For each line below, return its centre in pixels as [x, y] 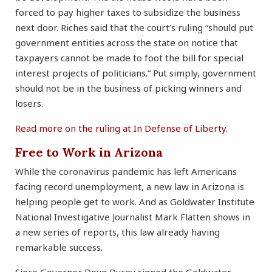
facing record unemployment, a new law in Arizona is [130, 187]
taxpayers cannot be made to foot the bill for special [129, 58]
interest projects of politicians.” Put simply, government [136, 73]
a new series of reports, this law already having [117, 232]
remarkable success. [59, 247]
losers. [29, 104]
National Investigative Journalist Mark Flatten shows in [133, 217]
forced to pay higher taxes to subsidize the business [128, 12]
